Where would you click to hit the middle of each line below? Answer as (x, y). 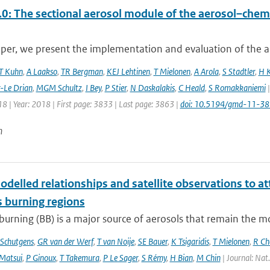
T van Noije (115, 241)
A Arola (206, 71)
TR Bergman (82, 71)
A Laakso (42, 71)
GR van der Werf (65, 241)
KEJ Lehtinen (128, 71)
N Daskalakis (152, 88)
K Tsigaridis (190, 241)
